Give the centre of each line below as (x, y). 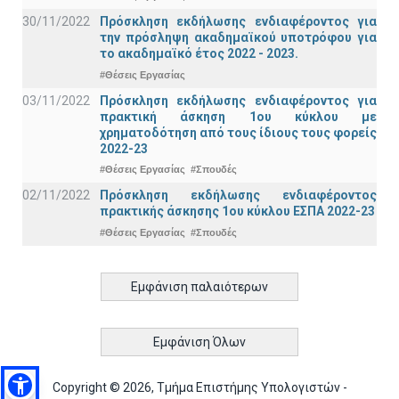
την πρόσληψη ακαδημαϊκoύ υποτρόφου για (238, 38)
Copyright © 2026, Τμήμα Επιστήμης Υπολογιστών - (199, 387)
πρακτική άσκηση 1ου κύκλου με (238, 116)
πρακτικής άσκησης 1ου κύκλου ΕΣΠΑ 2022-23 (237, 212)
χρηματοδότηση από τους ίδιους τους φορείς (238, 132)
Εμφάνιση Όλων (199, 342)
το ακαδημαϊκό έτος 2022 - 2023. (199, 54)
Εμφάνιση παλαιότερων (199, 286)
